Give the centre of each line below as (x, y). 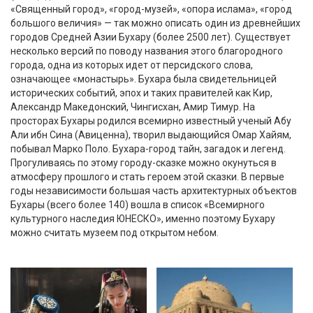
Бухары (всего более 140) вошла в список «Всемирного (138, 204)
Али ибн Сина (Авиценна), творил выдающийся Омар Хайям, (151, 134)
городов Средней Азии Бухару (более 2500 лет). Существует (151, 37)
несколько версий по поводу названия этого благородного (147, 51)
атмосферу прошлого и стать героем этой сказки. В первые (147, 176)
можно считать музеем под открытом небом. (115, 232)
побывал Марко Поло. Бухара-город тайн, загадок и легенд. (148, 148)
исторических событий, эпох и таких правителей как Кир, (141, 93)
